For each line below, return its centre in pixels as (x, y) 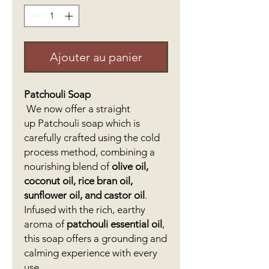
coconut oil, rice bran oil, (78, 181)
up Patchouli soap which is (82, 123)
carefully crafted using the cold (92, 138)
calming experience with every (91, 253)
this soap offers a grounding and (95, 238)
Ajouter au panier (96, 57)
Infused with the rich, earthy (85, 210)
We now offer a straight (77, 109)
